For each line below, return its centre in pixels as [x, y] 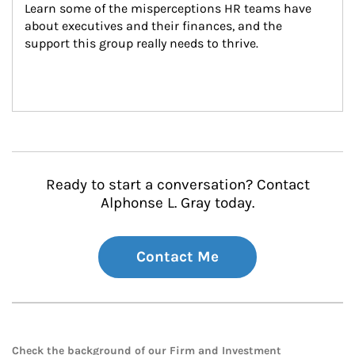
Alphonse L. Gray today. [177, 203]
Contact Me [177, 257]
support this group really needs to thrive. [141, 43]
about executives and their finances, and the [155, 26]
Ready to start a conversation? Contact [177, 185]
